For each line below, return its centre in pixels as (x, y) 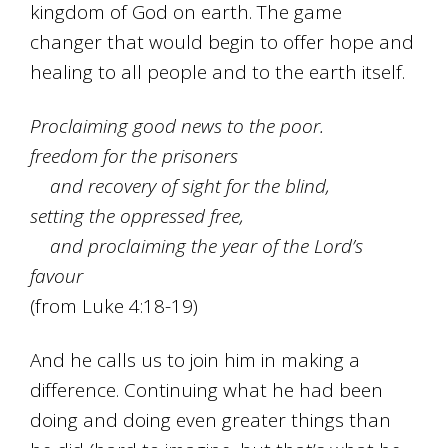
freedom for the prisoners (134, 156)
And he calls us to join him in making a (195, 360)
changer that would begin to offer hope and (222, 42)
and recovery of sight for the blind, (180, 186)
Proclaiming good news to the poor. (177, 126)
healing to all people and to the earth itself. (218, 72)
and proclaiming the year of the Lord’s (197, 246)
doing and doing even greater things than (211, 420)
